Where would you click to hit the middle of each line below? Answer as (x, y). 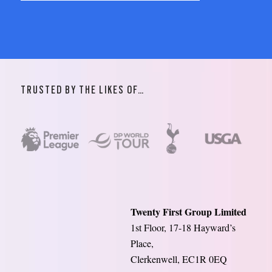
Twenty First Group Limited (188, 212)
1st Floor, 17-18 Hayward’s (183, 228)
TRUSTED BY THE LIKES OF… (82, 90)
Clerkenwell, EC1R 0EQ (178, 259)
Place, (142, 243)
